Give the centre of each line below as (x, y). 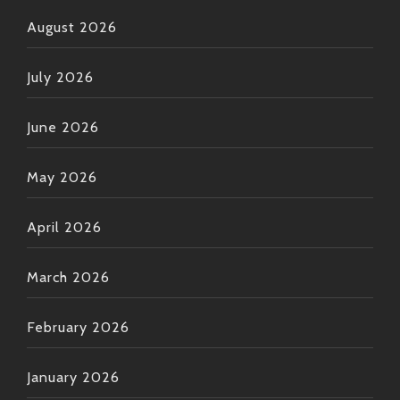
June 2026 (63, 128)
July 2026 (60, 78)
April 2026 (64, 228)
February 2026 (78, 328)
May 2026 (62, 178)
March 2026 (68, 278)
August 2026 (72, 28)
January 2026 (73, 378)
